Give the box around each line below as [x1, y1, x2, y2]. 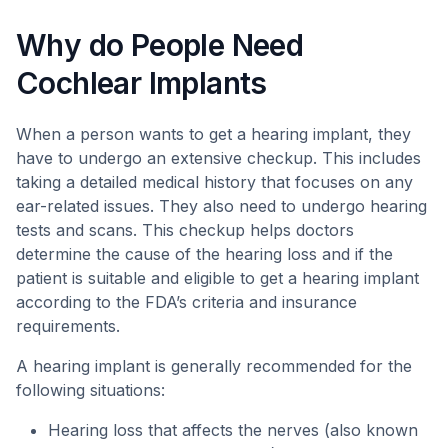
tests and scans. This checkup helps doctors [16, 220, 354, 240]
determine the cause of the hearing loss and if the [16, 244, 393, 264]
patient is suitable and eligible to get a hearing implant [16, 268, 419, 288]
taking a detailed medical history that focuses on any [16, 172, 413, 192]
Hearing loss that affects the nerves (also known [48, 420, 418, 440]
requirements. [16, 316, 120, 336]
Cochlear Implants [16, 65, 267, 101]
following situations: [16, 380, 165, 400]
